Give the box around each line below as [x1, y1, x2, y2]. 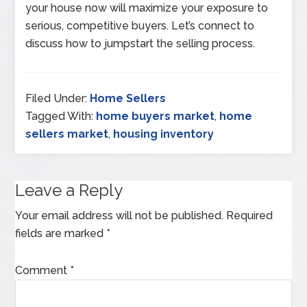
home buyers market [96, 109, 215, 123]
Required [226, 208, 273, 222]
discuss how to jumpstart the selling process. [25, 36, 256, 50]
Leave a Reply [15, 180, 123, 200]
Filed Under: [25, 91, 90, 105]
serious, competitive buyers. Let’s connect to [25, 19, 255, 32]
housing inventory [113, 127, 214, 140]
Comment [15, 263, 71, 277]
